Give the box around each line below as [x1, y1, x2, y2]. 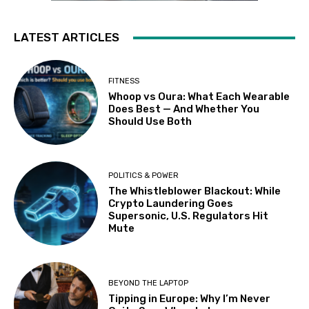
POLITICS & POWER [108, 171, 179, 181]
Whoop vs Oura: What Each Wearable [108, 90, 290, 103]
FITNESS [108, 76, 140, 86]
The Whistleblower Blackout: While [108, 185, 281, 198]
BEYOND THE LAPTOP [108, 278, 189, 288]
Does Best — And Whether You [108, 102, 260, 115]
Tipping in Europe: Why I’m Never [108, 292, 271, 305]
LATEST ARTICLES [14, 30, 119, 45]
